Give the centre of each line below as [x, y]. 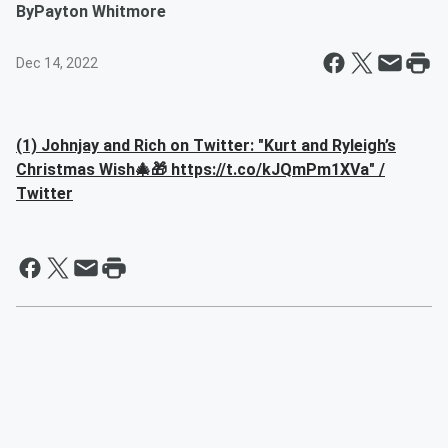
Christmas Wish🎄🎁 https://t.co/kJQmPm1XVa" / [200, 169]
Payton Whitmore [100, 11]
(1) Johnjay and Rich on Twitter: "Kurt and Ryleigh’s [206, 145]
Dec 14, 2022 [57, 63]
